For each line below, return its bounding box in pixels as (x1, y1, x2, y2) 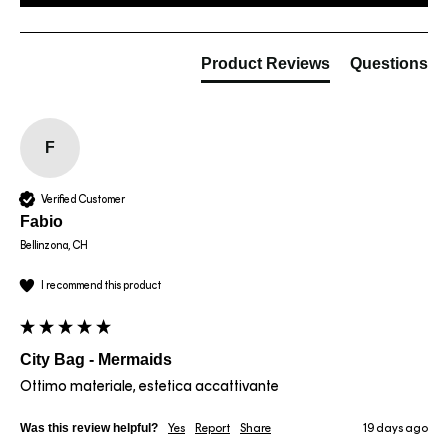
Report (195, 421, 230, 436)
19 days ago (363, 421, 428, 436)
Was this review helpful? (20, 421, 158, 436)
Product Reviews (201, 55, 330, 73)
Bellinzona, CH (20, 239, 88, 253)
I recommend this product (41, 278, 161, 292)
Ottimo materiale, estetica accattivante (20, 377, 279, 396)
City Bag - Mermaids (20, 351, 172, 369)
